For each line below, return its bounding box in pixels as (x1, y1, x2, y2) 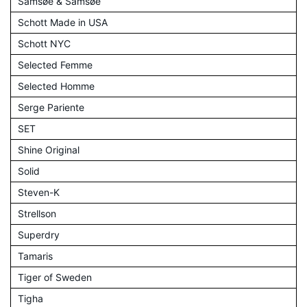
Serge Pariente (18, 101, 84, 113)
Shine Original (18, 143, 79, 156)
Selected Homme (18, 79, 95, 92)
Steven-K (18, 186, 60, 198)
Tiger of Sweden (18, 271, 92, 283)
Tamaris (18, 249, 53, 262)
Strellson (18, 207, 56, 219)
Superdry (18, 228, 60, 241)
